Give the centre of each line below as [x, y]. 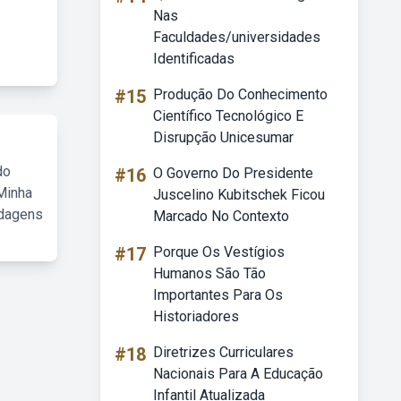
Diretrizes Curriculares [223, 352]
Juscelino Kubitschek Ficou [239, 195]
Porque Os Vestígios [219, 252]
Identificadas [194, 59]
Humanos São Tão [209, 273]
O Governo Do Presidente [233, 173]
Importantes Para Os [218, 295]
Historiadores [196, 316]
